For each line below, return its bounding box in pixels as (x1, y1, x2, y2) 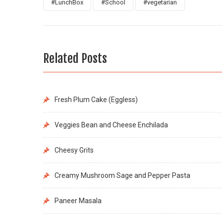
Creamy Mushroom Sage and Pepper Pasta (55, 171, 190, 179)
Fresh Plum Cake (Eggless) (55, 95, 138, 104)
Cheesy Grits (55, 146, 94, 154)
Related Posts (43, 51, 107, 66)
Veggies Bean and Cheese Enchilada (55, 120, 168, 129)
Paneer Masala (55, 196, 102, 205)
